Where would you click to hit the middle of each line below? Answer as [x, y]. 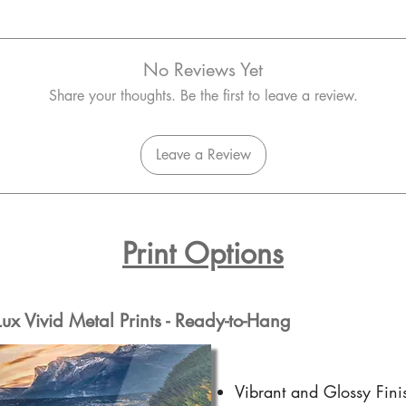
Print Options [203, 253]
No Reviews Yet [203, 69]
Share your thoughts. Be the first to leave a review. [203, 95]
